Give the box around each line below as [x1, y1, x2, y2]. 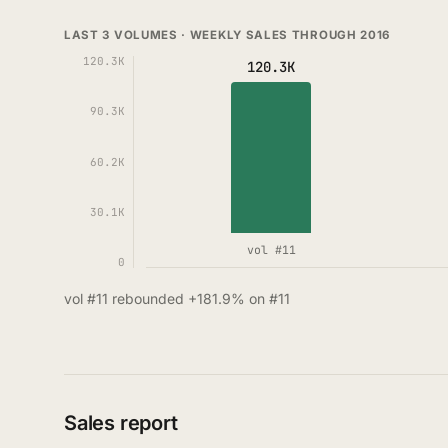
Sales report [64, 411, 178, 435]
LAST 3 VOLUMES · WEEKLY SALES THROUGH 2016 [64, 28, 391, 42]
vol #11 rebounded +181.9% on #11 [64, 290, 290, 307]
